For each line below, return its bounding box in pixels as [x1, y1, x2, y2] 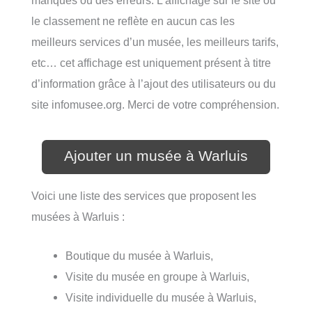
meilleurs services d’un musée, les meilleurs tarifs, [31, 36, 279, 49]
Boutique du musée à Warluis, [65, 249, 214, 263]
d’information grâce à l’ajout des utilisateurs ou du [31, 77, 276, 91]
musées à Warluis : [31, 210, 125, 224]
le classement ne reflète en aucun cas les [31, 15, 235, 28]
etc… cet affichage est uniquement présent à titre [31, 56, 271, 70]
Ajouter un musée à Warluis [64, 147, 248, 164]
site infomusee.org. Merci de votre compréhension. [31, 98, 279, 111]
